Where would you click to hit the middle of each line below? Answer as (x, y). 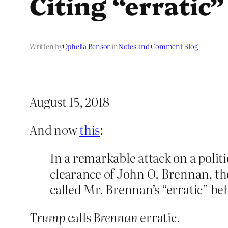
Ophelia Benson (87, 47)
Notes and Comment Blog (158, 47)
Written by (46, 47)
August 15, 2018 (69, 102)
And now (55, 130)
